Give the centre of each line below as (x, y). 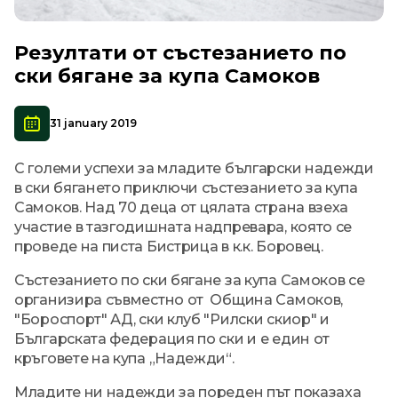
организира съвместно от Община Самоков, (179, 299)
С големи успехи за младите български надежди (194, 168)
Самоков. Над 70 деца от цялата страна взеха (182, 207)
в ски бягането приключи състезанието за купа (186, 187)
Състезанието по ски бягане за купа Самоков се (190, 280)
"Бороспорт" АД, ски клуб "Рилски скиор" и (172, 319)
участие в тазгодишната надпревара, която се (183, 227)
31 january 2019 (93, 123)
